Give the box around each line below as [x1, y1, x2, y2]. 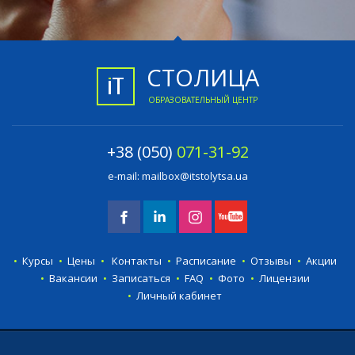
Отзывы [250, 254, 292, 269]
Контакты [109, 254, 162, 269]
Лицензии [258, 271, 310, 286]
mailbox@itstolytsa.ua [141, 169, 248, 184]
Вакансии [48, 271, 97, 286]
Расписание [175, 254, 236, 269]
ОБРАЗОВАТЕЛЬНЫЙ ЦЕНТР [147, 94, 258, 106]
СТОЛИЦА [146, 62, 259, 94]
